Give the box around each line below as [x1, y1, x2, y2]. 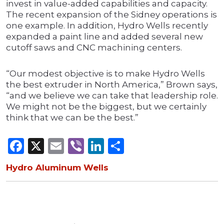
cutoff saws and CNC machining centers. [6, 42, 182, 53]
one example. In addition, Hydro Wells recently [6, 20, 208, 31]
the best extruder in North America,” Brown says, [6, 79, 217, 90]
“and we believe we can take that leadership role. [6, 90, 218, 101]
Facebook [24, 136, 101, 156]
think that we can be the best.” [6, 112, 138, 123]
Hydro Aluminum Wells [6, 162, 108, 173]
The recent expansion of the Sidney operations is [6, 9, 217, 20]
